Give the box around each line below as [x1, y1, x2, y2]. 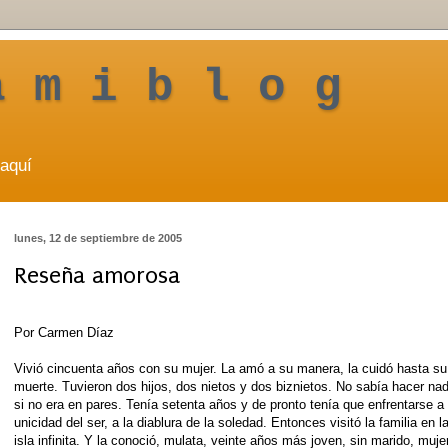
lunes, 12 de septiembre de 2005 [14, 232, 182, 245]
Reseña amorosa [14, 262, 180, 290]
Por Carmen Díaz [14, 324, 114, 340]
